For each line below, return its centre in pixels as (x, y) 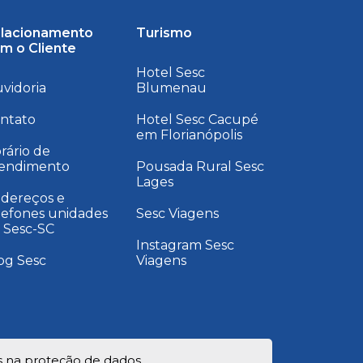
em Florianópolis (189, 135)
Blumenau (171, 88)
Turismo (164, 32)
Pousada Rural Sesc (200, 166)
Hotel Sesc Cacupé (197, 119)
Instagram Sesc (185, 245)
